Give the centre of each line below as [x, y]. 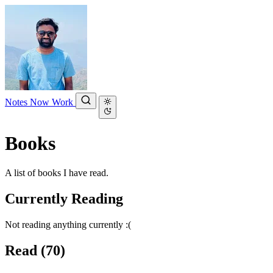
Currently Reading [64, 199]
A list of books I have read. [57, 173]
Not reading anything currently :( [68, 225]
